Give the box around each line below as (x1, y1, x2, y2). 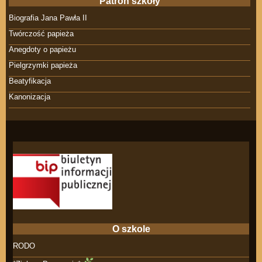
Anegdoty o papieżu (9, 44, 76, 54)
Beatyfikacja (9, 76, 51, 85)
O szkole (112, 224, 150, 235)
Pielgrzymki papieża (9, 60, 77, 70)
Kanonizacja (9, 92, 50, 101)
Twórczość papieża (9, 29, 74, 38)
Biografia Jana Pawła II (9, 13, 87, 22)
